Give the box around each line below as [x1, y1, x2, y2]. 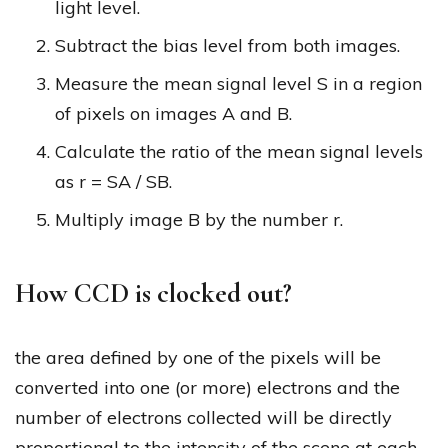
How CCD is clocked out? [15, 277, 292, 311]
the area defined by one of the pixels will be [15, 346, 381, 370]
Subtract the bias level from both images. [55, 34, 400, 58]
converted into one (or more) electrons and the [15, 376, 400, 400]
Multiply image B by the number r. [55, 208, 343, 232]
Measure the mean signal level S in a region [55, 72, 422, 96]
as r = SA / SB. [55, 170, 172, 194]
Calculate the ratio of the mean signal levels [55, 140, 423, 164]
